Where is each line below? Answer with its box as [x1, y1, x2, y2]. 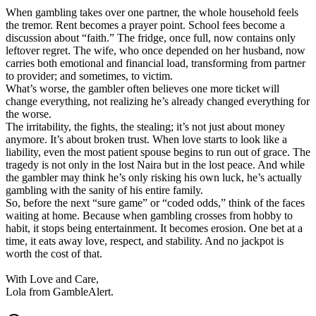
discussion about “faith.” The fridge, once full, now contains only [6, 32, 296, 44]
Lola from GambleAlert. [6, 286, 114, 298]
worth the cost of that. [6, 248, 102, 260]
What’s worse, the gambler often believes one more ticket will [6, 83, 279, 95]
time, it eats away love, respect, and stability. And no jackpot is [6, 235, 284, 248]
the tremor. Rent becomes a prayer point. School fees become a [6, 19, 285, 32]
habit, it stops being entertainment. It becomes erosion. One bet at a [6, 222, 303, 235]
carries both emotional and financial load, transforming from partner [6, 57, 305, 70]
